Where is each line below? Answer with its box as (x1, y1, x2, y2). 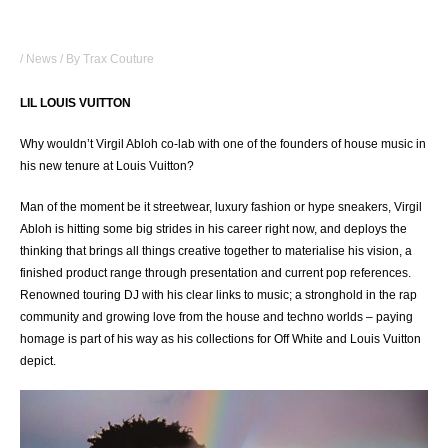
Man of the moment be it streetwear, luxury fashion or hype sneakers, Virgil (20, 199, 422, 214)
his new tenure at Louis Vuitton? (20, 158, 194, 173)
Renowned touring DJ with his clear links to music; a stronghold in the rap (20, 287, 417, 302)
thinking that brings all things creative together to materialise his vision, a (20, 243, 412, 258)
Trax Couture (83, 51, 154, 66)
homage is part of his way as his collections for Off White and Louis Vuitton (20, 331, 421, 346)
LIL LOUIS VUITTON (20, 95, 131, 110)
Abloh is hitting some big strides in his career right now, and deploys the (20, 221, 407, 236)
